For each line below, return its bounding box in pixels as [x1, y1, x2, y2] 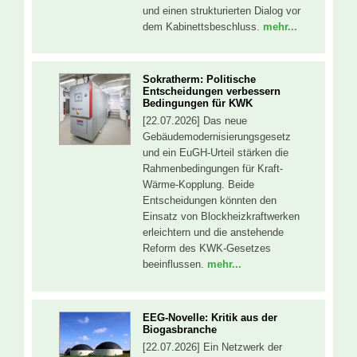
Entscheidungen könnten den [143, 194, 277, 207]
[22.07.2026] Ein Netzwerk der [143, 340, 282, 353]
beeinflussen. [143, 258, 207, 271]
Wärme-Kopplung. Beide [143, 178, 254, 191]
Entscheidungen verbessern [143, 85, 280, 98]
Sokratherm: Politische [143, 73, 256, 86]
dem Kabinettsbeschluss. [143, 20, 263, 33]
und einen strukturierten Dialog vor [143, 4, 300, 17]
